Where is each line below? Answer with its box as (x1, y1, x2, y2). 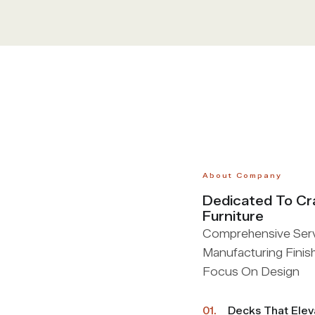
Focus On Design (202, 264, 300, 278)
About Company (202, 170, 282, 180)
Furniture (202, 207, 264, 224)
